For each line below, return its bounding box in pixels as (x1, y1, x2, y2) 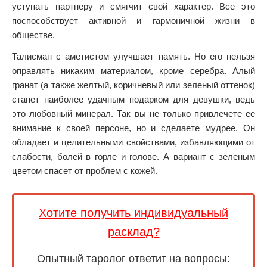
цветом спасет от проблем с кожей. (12, 166, 157, 176)
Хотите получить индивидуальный (39, 206, 228, 219)
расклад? (107, 225, 160, 238)
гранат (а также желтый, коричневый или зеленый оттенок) (12, 80, 255, 90)
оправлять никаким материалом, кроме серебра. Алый (12, 66, 255, 76)
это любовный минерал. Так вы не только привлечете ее (12, 108, 255, 119)
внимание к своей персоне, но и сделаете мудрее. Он (12, 123, 255, 133)
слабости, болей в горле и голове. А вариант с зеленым (12, 151, 255, 162)
